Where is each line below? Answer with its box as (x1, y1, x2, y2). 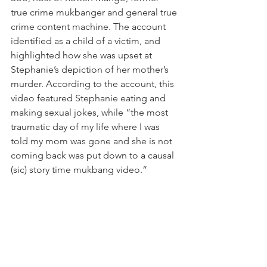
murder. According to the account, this (11, 77, 176, 89)
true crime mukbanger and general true (11, 6, 179, 18)
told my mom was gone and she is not (11, 135, 175, 147)
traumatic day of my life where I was (11, 120, 162, 132)
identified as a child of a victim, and (11, 35, 163, 46)
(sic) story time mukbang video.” (11, 163, 147, 175)
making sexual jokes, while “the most (11, 106, 170, 118)
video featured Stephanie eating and (11, 92, 168, 104)
